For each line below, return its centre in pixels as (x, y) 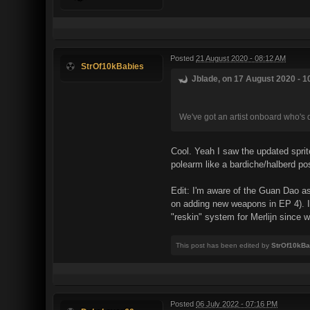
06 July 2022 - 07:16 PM (237, 303)
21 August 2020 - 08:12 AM (241, 58)
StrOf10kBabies (112, 66)
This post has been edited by (224, 245)
